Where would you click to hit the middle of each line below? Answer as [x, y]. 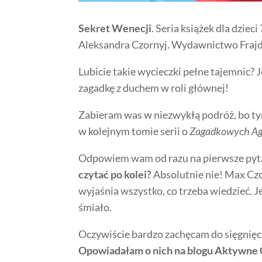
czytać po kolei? [115, 175]
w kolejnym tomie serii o [134, 131]
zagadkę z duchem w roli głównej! [154, 88]
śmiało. [95, 207]
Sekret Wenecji [115, 28]
